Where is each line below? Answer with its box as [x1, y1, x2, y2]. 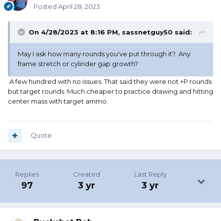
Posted [34, 2, 58, 11]
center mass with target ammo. [8, 97, 110, 106]
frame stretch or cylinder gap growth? [18, 60, 138, 68]
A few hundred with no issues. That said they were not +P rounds [8, 77, 212, 86]
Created [73, 170, 100, 179]
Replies [15, 170, 39, 179]
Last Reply [134, 170, 167, 179]
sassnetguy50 [122, 28, 173, 37]
